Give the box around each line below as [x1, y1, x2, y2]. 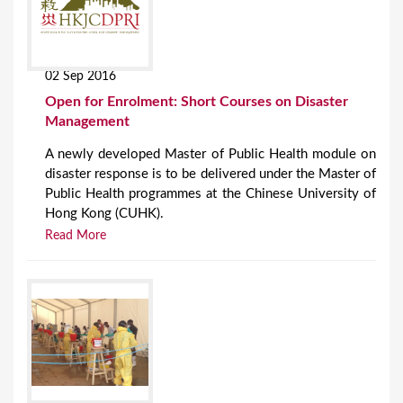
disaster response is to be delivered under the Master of [45, 167, 376, 182]
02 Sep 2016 [45, 70, 116, 84]
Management [45, 114, 130, 130]
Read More [45, 229, 106, 243]
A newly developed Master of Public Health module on [45, 148, 376, 162]
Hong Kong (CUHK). [45, 207, 164, 221]
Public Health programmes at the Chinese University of [45, 187, 376, 201]
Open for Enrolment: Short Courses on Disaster [45, 94, 348, 110]
